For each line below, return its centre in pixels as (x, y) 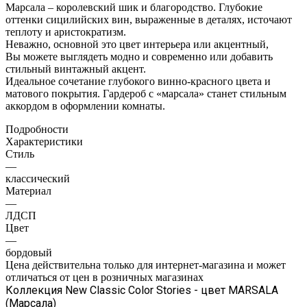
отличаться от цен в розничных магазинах (105, 277)
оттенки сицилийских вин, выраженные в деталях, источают (149, 19)
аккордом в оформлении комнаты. (85, 106)
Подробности (37, 129)
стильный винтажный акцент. (76, 69)
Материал (28, 191)
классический (38, 178)
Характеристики (44, 141)
